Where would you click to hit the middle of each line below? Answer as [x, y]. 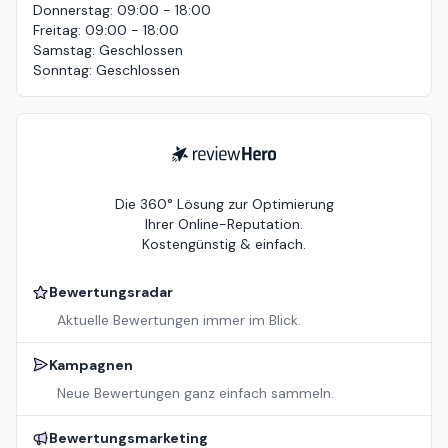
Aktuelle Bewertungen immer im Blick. [179, 320]
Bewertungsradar [111, 292]
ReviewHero [209, 155]
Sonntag [61, 70]
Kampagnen [91, 365]
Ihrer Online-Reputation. [224, 224]
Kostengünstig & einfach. [224, 244]
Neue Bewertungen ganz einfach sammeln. [195, 393]
